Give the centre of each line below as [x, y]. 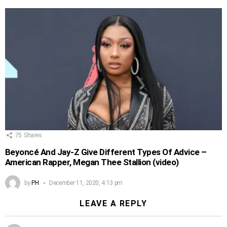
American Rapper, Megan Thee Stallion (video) [92, 162]
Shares [33, 136]
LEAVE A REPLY [113, 203]
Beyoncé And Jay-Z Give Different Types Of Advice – [106, 152]
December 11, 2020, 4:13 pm [86, 183]
